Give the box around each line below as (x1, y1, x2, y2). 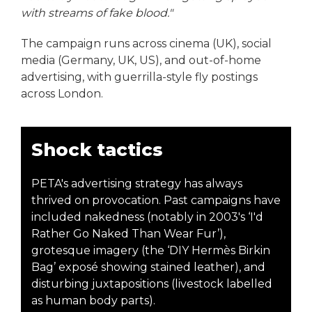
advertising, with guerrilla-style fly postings (21, 70, 258, 84)
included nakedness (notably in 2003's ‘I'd (31, 210, 263, 224)
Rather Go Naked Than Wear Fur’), (31, 227, 226, 241)
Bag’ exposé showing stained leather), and (31, 260, 265, 274)
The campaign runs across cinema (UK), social (21, 37, 272, 51)
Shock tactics (31, 139, 162, 161)
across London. (21, 87, 103, 101)
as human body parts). (31, 294, 155, 308)
